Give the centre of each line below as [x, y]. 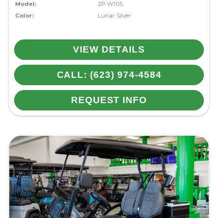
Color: [24, 16]
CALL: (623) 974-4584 [109, 75]
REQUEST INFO [109, 100]
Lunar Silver [115, 16]
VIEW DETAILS [109, 50]
